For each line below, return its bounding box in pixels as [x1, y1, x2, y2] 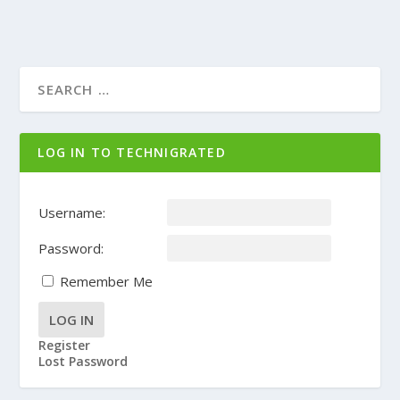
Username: [37, 203, 105, 221]
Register [37, 336, 90, 354]
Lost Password [37, 352, 128, 370]
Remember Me [59, 271, 153, 290]
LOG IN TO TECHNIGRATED [37, 143, 226, 161]
